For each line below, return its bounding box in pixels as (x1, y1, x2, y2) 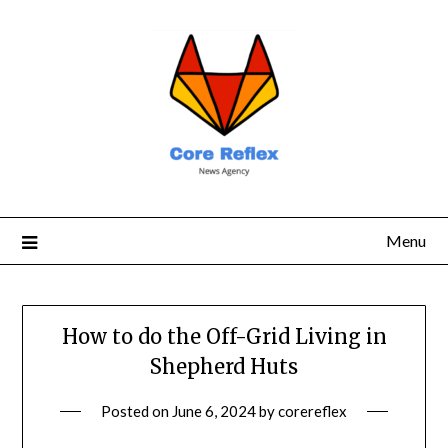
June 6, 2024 (172, 402, 256, 421)
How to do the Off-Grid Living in (61, 324, 387, 350)
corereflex (278, 402, 347, 421)
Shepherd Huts (150, 354, 298, 380)
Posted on (101, 402, 172, 421)
